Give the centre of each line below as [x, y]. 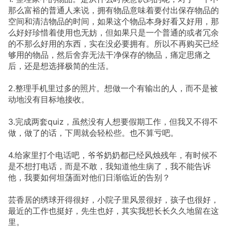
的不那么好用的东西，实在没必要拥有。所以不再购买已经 [113, 43]
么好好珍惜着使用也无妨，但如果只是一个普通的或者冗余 [113, 32]
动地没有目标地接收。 [49, 99]
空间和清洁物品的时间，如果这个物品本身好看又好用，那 [113, 21]
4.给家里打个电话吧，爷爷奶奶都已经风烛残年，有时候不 [113, 155]
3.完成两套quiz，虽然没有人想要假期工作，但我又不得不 [113, 121]
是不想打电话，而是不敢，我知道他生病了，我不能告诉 [109, 166]
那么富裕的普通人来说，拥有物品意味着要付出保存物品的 [113, 10]
